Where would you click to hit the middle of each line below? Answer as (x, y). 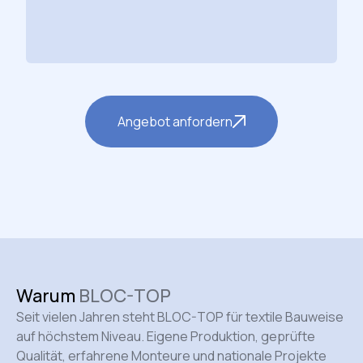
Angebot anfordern (175, 122)
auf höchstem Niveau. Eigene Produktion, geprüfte (166, 337)
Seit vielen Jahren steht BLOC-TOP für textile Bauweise (180, 317)
